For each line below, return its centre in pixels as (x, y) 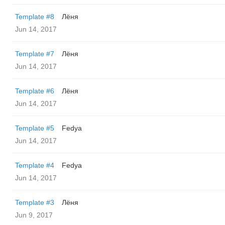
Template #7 (35, 54)
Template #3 (35, 202)
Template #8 (35, 17)
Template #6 (35, 91)
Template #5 (35, 128)
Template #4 (35, 165)
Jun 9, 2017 (34, 215)
